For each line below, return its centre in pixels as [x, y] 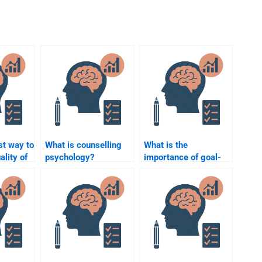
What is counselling [83, 145]
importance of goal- [182, 158]
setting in [162, 170]
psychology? [70, 158]
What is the [166, 145]
